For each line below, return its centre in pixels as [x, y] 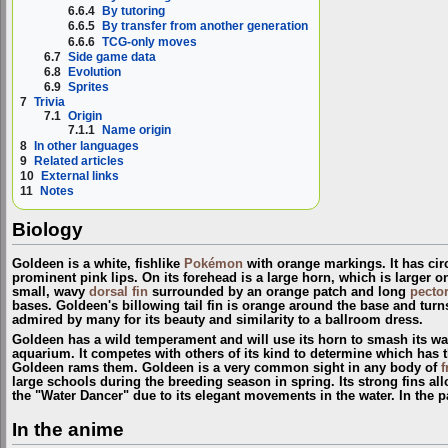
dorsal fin [118, 291]
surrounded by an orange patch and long [279, 291]
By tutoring [134, 11]
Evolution [95, 72]
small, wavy [50, 291]
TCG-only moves [150, 41]
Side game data [112, 56]
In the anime [68, 429]
